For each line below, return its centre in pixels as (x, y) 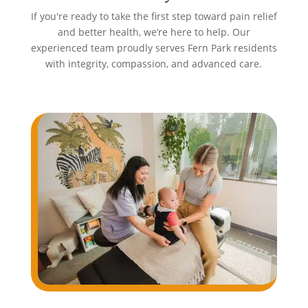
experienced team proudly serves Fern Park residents (154, 48)
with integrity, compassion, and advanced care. (154, 64)
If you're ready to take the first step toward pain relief (154, 16)
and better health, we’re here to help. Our (154, 32)
